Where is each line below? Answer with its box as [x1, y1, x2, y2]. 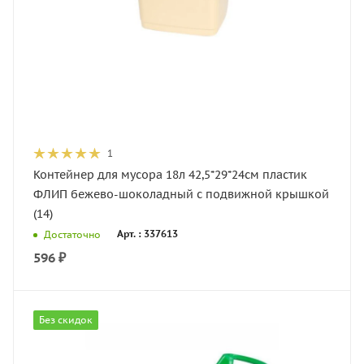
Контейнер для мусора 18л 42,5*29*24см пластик [33, 167, 307, 182]
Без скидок [39, 314, 93, 326]
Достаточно [44, 227, 101, 240]
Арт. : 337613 [117, 227, 178, 240]
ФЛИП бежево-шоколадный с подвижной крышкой [33, 187, 329, 201]
